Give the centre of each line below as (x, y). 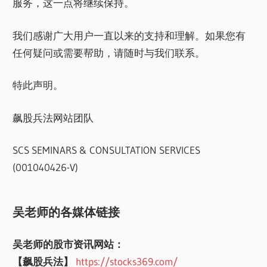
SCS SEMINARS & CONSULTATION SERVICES (107, 150)
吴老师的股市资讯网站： (69, 244)
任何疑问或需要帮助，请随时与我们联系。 (109, 52)
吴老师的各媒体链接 (66, 212)
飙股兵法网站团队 (53, 117)
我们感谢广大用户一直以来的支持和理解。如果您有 (129, 35)
